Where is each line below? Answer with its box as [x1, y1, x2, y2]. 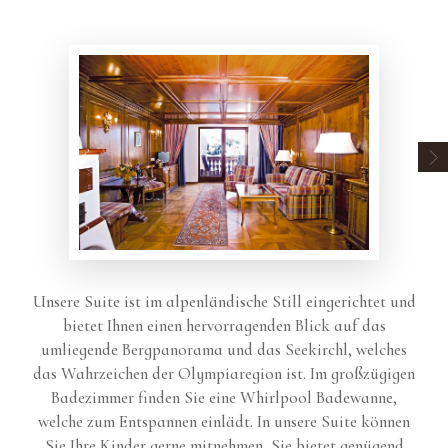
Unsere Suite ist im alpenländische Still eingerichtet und [32, 290, 416, 312]
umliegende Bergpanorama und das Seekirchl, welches [41, 338, 407, 360]
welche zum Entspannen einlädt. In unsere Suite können [38, 410, 410, 432]
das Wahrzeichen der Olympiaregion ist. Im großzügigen [33, 362, 415, 384]
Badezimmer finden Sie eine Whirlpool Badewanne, [51, 386, 397, 408]
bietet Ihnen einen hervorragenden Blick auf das [62, 314, 386, 336]
